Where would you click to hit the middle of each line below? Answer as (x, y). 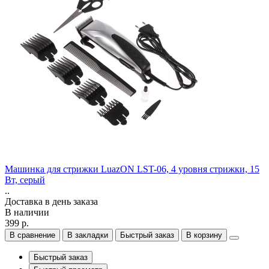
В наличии (27, 212)
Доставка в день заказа (51, 201)
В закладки (88, 235)
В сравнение (32, 235)
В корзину (204, 235)
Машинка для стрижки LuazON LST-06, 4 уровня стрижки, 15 (132, 169)
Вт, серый (25, 180)
